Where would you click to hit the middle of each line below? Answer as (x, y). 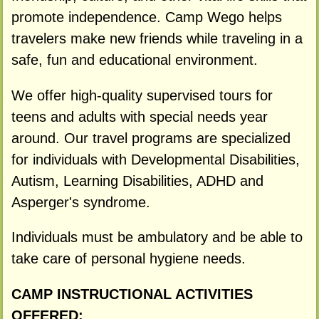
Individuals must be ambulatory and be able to (157, 237)
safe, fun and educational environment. (134, 59)
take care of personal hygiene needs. (128, 259)
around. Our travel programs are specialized (151, 138)
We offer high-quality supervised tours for (142, 95)
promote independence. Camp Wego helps (146, 17)
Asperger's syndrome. (80, 202)
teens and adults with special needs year (139, 116)
